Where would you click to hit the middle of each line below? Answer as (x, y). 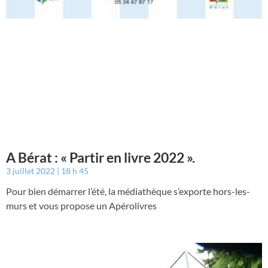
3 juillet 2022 (31, 171)
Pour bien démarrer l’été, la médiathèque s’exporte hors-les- (128, 191)
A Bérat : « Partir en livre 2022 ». (100, 158)
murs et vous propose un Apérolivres (81, 206)
